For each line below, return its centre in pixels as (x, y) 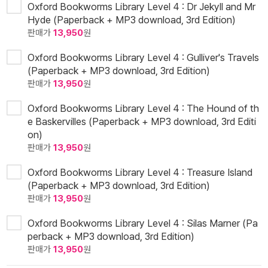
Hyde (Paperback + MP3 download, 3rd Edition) (132, 19)
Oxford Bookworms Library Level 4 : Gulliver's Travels (143, 57)
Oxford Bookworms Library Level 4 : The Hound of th (143, 108)
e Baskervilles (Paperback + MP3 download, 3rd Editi (142, 121)
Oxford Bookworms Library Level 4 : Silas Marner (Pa (143, 223)
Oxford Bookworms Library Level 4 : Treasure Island (140, 172)
